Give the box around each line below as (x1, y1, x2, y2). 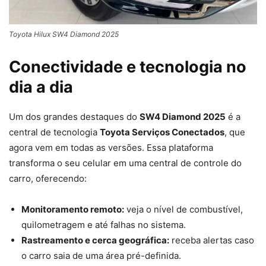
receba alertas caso (169, 235, 254, 246)
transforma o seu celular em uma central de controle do (9, 157, 242, 169)
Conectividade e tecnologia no (9, 57, 246, 77)
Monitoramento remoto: (21, 204, 124, 216)
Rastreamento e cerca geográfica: (21, 235, 169, 246)
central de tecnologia (9, 126, 100, 138)
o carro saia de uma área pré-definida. (21, 250, 181, 262)
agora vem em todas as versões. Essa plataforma (9, 142, 213, 154)
